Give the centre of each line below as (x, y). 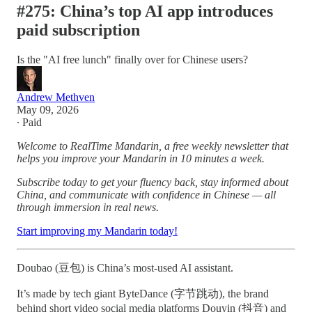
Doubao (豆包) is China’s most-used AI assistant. (125, 267)
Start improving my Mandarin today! (97, 231)
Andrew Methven (56, 97)
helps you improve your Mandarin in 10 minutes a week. (141, 158)
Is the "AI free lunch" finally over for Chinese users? (132, 59)
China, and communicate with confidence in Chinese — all (146, 194)
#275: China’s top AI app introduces (145, 11)
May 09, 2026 (48, 109)
